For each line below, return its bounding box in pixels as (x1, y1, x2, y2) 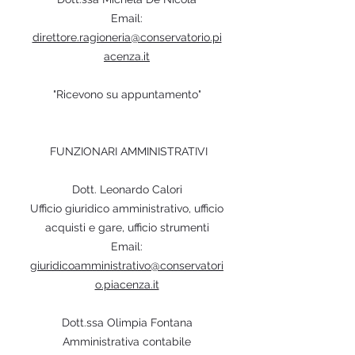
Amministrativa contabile (63, 335, 191, 348)
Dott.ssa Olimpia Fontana (61, 316, 193, 329)
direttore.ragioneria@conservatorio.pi (32, 31, 222, 44)
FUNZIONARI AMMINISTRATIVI (46, 145, 208, 158)
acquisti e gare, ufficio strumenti (44, 221, 209, 234)
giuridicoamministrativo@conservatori (30, 259, 223, 272)
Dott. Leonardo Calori (71, 183, 182, 196)
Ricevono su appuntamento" (55, 88, 201, 101)
